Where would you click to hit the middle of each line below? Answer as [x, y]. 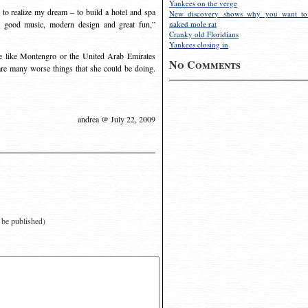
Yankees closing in [199, 44]
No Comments [205, 64]
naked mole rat [193, 24]
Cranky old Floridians [204, 34]
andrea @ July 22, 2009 [117, 119]
